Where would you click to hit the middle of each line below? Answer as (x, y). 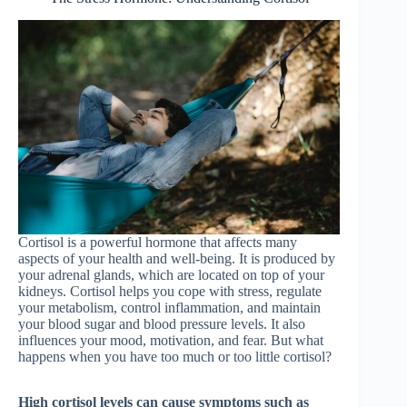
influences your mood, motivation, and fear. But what (171, 340)
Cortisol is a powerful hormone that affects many (158, 242)
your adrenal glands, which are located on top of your (171, 274)
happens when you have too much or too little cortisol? (175, 356)
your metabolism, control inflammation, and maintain (169, 307)
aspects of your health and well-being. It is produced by (177, 258)
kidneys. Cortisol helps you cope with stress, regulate (170, 291)
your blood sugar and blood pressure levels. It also (162, 323)
